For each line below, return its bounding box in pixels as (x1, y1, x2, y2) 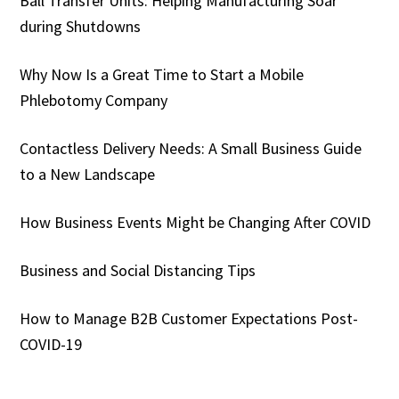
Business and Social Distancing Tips (20, 260, 256, 281)
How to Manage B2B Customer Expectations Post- (20, 308, 359, 330)
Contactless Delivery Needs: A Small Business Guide (20, 138, 362, 159)
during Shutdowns (20, 16, 142, 37)
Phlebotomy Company (20, 90, 168, 111)
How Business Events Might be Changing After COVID (20, 212, 371, 233)
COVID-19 (20, 334, 83, 355)
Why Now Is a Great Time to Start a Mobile (20, 64, 305, 85)
